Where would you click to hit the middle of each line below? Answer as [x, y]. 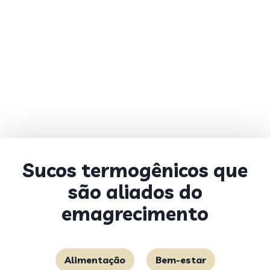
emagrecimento [135, 213]
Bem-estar [181, 260]
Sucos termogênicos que [135, 170]
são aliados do [135, 192]
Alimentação [95, 260]
